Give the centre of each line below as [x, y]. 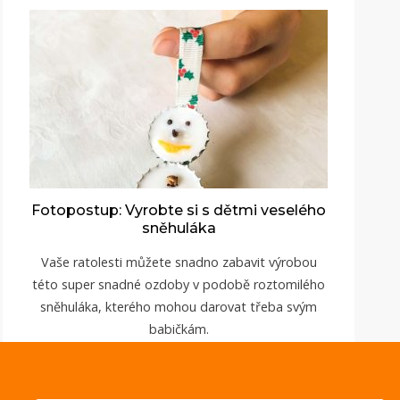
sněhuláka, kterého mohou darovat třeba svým [179, 306]
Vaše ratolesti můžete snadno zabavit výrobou [179, 262]
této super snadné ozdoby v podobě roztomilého [179, 284]
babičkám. [179, 329]
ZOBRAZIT [179, 364]
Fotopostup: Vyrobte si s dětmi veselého [179, 210]
